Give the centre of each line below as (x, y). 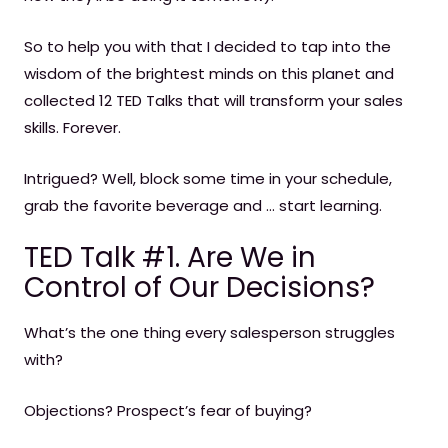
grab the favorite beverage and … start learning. (203, 205)
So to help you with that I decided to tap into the (207, 46)
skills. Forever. (72, 127)
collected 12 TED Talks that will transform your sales (213, 100)
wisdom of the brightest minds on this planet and (209, 73)
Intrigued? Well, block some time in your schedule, (208, 178)
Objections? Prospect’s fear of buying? (168, 410)
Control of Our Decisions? (199, 287)
